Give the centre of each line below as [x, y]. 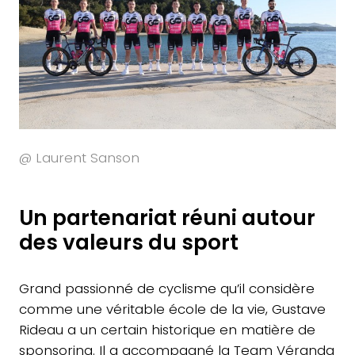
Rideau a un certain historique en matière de [167, 329]
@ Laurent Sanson [79, 157]
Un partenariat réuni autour [167, 217]
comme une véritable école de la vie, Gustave [172, 309]
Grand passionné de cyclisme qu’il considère [166, 288]
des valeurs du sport [128, 242]
